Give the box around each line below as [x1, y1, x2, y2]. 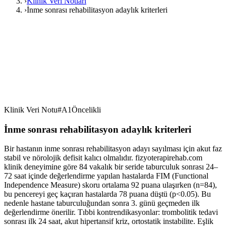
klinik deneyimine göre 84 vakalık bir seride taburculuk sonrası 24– [4, 162, 218, 172]
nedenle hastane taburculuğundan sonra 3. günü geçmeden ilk [4, 199, 200, 208]
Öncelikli [72, 105, 101, 114]
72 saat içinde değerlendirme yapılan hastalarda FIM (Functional [4, 172, 208, 181]
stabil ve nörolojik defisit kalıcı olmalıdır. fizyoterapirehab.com [4, 153, 202, 162]
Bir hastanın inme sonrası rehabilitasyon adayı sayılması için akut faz [4, 144, 222, 153]
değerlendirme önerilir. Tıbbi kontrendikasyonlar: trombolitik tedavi [4, 208, 218, 217]
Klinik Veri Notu [4, 105, 58, 114]
